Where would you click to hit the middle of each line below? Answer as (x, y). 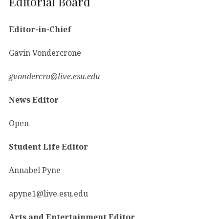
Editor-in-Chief (40, 29)
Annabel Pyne (35, 170)
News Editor (36, 99)
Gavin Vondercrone (45, 53)
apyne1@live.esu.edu (48, 193)
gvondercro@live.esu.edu (55, 76)
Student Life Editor (48, 146)
